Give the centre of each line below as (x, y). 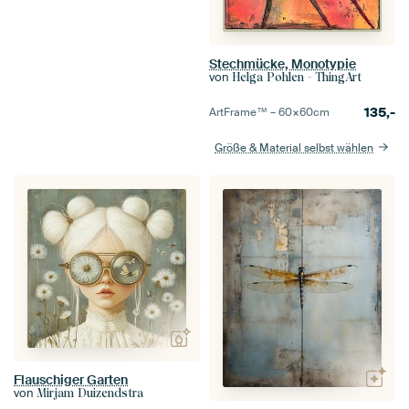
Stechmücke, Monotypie (283, 63)
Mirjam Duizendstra (90, 393)
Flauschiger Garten (71, 379)
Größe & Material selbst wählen (294, 147)
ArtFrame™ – (244, 112)
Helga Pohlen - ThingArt (297, 77)
